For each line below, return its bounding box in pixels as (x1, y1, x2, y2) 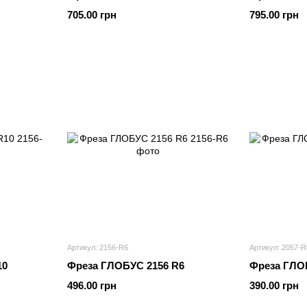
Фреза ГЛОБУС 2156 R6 (67, 260, 184, 271)
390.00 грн (249, 280, 299, 291)
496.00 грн (67, 280, 116, 291)
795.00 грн (249, 9, 299, 21)
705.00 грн (67, 9, 116, 21)
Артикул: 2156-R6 (67, 243, 128, 251)
